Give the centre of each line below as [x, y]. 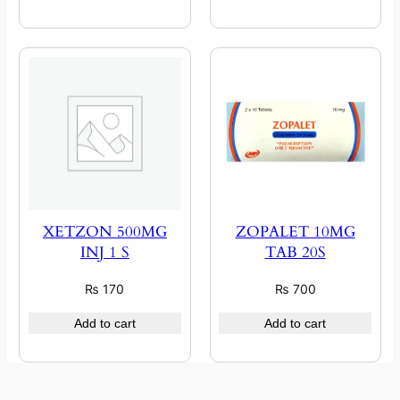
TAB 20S [295, 253]
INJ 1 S [104, 253]
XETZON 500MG [104, 232]
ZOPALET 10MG [295, 232]
